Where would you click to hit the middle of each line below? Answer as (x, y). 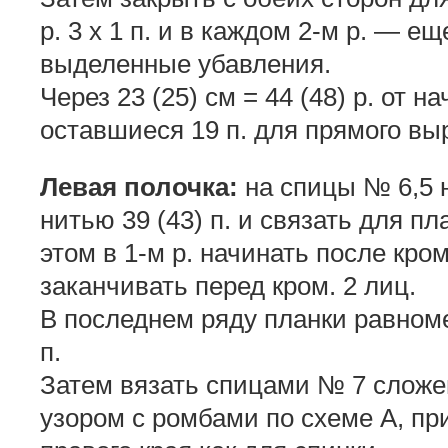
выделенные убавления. (185, 63)
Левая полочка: (139, 187)
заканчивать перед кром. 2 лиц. (228, 286)
